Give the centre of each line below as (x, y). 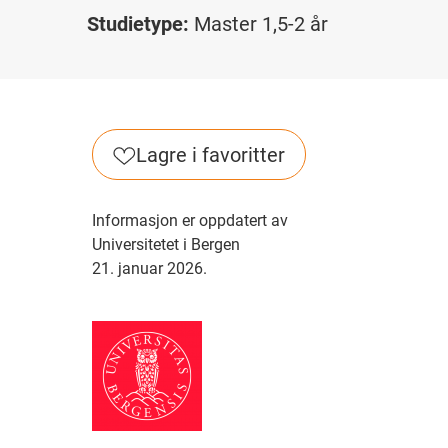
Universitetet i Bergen (166, 244)
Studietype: (138, 24)
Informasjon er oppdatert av (190, 220)
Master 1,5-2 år (261, 24)
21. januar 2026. (149, 268)
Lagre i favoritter (210, 154)
